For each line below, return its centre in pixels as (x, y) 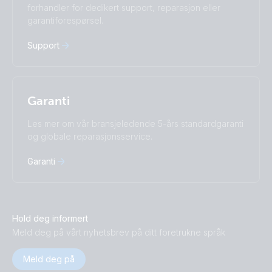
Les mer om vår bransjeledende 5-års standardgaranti (135, 124)
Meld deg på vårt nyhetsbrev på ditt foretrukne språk (119, 232)
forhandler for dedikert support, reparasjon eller (124, 8)
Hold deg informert (50, 218)
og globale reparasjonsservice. (90, 136)
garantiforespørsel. (65, 20)
